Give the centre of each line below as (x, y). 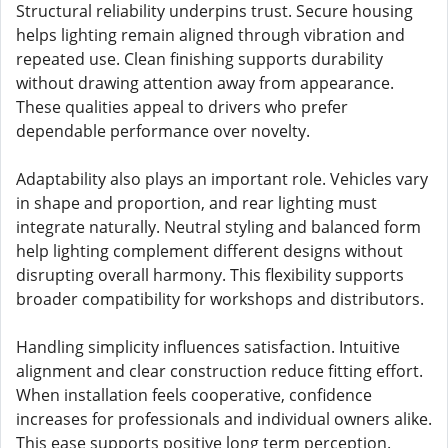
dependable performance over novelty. (163, 131)
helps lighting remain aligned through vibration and (210, 35)
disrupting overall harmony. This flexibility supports (210, 275)
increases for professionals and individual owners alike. (224, 419)
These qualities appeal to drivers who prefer (182, 107)
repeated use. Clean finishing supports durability (199, 59)
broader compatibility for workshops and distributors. (220, 299)
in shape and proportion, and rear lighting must (196, 203)
